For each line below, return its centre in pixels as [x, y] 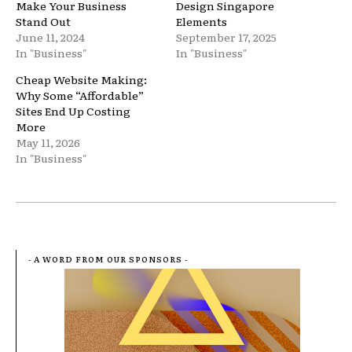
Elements [202, 21]
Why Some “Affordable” [80, 95]
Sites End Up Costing [73, 110]
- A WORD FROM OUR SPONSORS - [108, 258]
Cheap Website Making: [81, 79]
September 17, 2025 [226, 37]
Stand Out [43, 21]
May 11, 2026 [48, 142]
